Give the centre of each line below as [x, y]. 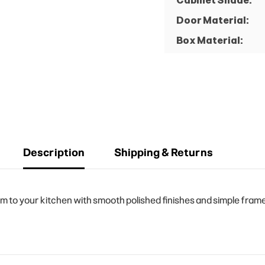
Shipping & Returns [163, 152]
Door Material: [212, 20]
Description [54, 152]
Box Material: [209, 40]
